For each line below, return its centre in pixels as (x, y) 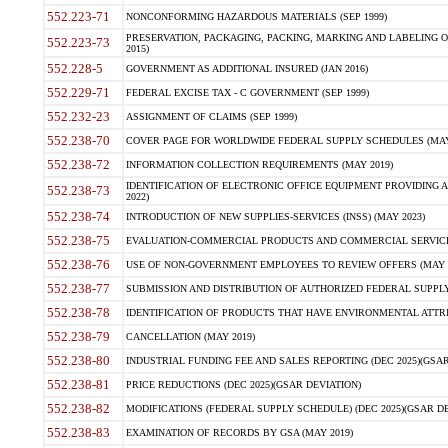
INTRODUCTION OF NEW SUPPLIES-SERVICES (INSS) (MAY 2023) (275, 216)
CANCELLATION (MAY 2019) (190, 336)
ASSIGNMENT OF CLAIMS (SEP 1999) (211, 116)
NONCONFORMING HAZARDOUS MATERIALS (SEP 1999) (256, 16)
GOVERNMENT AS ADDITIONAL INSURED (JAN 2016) (246, 68)
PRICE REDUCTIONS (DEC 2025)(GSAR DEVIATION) (243, 384)
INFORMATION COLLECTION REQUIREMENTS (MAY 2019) (259, 164)
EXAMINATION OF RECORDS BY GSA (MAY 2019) (239, 432)
